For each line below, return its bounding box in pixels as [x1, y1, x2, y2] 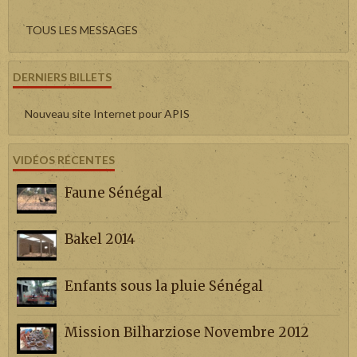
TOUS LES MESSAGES [25, 22, 138, 37]
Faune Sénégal [65, 184, 163, 202]
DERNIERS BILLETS [13, 69, 112, 84]
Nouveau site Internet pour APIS [25, 106, 190, 120]
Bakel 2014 [65, 230, 135, 249]
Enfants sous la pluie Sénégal [65, 277, 263, 296]
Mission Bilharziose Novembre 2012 [65, 324, 309, 342]
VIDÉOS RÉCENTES [13, 152, 115, 167]
